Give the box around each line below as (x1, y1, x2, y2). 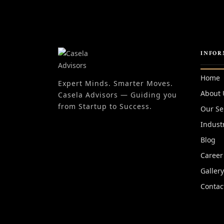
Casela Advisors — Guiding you (58, 90, 177, 99)
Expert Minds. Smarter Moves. (58, 78, 173, 88)
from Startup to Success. (58, 101, 152, 111)
